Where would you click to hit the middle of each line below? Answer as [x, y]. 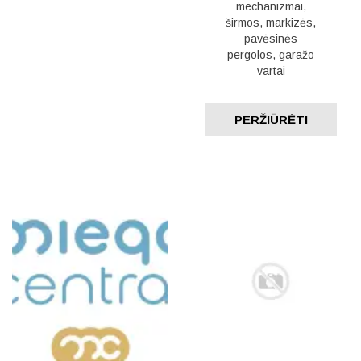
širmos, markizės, [271, 23]
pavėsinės [271, 39]
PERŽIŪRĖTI [271, 120]
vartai [271, 71]
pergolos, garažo [271, 55]
